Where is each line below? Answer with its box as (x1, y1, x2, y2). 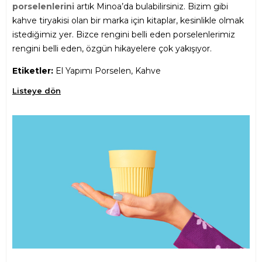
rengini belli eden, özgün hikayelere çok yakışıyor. (12, 43, 212, 54)
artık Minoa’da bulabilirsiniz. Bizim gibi (74, 1, 228, 12)
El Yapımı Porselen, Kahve (53, 65, 161, 77)
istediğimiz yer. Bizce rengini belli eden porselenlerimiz (12, 29, 235, 40)
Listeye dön (12, 86, 61, 96)
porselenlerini (12, 1, 74, 12)
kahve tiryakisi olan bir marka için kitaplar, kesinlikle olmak (12, 15, 244, 26)
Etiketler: (12, 65, 53, 77)
